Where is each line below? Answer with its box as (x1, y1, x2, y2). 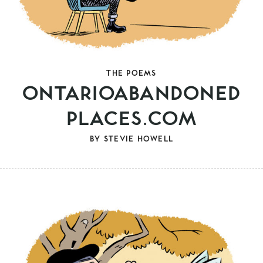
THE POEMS (106, 67, 157, 77)
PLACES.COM (66, 104, 197, 130)
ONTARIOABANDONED (22, 79, 241, 104)
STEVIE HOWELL (103, 133, 173, 143)
